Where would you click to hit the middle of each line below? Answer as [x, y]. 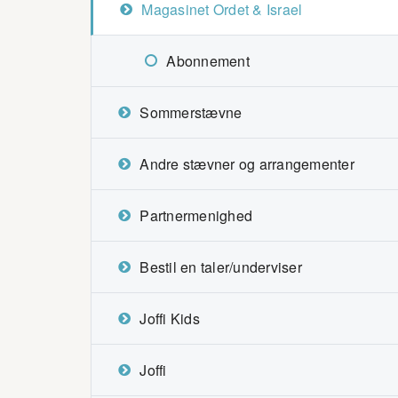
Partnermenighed [196, 215]
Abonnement [208, 61]
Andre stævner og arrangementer [247, 164]
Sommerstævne [191, 112]
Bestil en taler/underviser [221, 267]
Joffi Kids [170, 318]
